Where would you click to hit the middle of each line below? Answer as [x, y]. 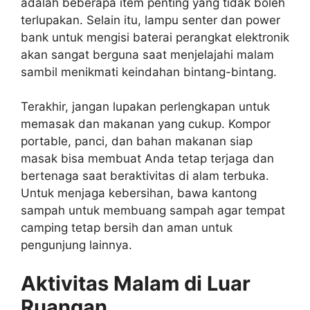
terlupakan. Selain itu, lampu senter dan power [151, 20]
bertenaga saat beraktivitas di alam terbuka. [145, 176]
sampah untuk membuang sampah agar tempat [153, 211]
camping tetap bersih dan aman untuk [127, 228]
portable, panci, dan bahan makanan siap [137, 142]
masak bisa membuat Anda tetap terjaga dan [147, 159]
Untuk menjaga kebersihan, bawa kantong [139, 193]
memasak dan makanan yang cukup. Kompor [146, 124]
